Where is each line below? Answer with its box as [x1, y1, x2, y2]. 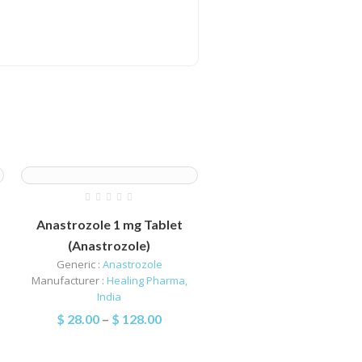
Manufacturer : [31, 272, 107, 288]
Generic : [56, 256, 103, 271]
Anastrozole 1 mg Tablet [36, 216, 183, 232]
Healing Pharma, [106, 272, 187, 288]
